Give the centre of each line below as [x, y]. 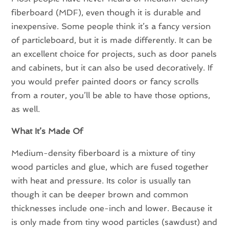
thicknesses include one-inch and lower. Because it [112, 209]
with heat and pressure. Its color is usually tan [101, 181]
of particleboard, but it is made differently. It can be [112, 40]
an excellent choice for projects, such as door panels [114, 54]
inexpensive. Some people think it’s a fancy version [111, 27]
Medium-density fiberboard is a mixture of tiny [104, 153]
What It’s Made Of [47, 131]
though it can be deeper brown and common [100, 195]
